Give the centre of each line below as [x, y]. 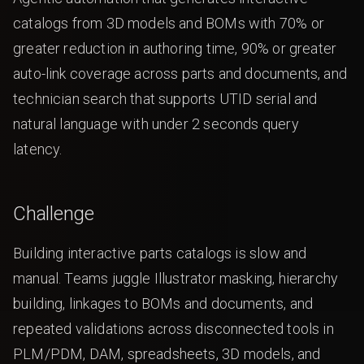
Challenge [54, 214]
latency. [38, 149]
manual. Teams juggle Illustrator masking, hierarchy [176, 278]
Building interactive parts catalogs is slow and [160, 253]
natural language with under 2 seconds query [156, 124]
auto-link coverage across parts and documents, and [180, 74]
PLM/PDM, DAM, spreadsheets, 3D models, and [167, 354]
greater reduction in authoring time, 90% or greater [175, 48]
